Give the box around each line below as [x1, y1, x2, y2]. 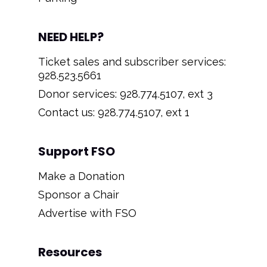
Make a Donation [38, 170, 125, 183]
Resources [38, 244, 102, 261]
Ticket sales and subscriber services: [38, 55, 226, 69]
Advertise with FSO [38, 207, 136, 220]
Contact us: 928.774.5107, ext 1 [38, 106, 190, 119]
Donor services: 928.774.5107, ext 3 [38, 88, 213, 101]
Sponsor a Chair [38, 188, 119, 201]
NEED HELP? [38, 29, 104, 46]
